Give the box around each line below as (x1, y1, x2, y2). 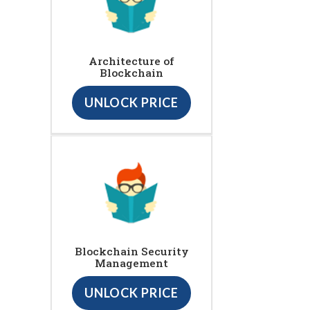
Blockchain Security (74, 244, 189, 259)
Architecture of (89, 54, 174, 69)
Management (95, 256, 168, 271)
